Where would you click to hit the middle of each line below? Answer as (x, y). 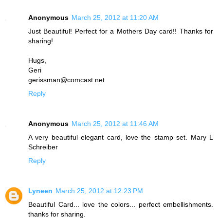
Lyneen (40, 191)
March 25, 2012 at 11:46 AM (115, 123)
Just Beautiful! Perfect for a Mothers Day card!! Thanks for (121, 31)
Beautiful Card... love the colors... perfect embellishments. (121, 204)
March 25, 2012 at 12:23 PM (99, 191)
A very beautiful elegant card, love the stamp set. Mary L (121, 137)
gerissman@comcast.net (66, 80)
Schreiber (43, 147)
